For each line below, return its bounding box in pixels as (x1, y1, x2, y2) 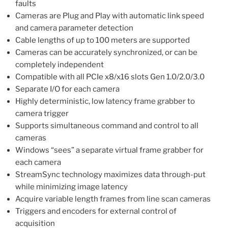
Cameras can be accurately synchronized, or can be (15, 47, 197, 57)
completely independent (15, 60, 104, 69)
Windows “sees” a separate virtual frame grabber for (15, 145, 204, 155)
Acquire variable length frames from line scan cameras (15, 194, 211, 204)
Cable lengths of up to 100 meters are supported (15, 35, 190, 45)
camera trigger (15, 108, 69, 118)
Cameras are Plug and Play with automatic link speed (15, 11, 204, 20)
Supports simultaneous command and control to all (15, 121, 198, 130)
